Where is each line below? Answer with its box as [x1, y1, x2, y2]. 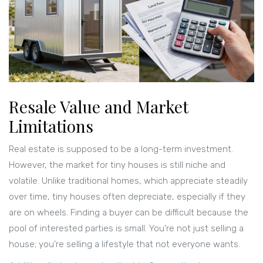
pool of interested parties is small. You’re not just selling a [9, 223, 244, 234]
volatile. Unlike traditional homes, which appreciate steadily [9, 176, 248, 187]
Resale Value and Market [9, 96, 188, 118]
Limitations [9, 115, 93, 137]
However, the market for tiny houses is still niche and [9, 160, 225, 171]
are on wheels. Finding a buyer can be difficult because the [9, 207, 248, 218]
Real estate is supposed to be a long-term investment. [9, 144, 233, 155]
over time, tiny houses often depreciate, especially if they [9, 191, 245, 203]
